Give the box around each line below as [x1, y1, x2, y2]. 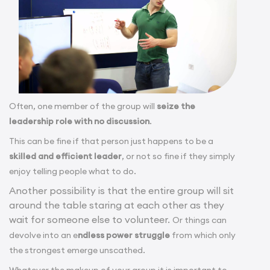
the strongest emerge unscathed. [9, 244, 145, 256]
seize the [157, 100, 195, 111]
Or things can [172, 214, 227, 225]
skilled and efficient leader [9, 150, 122, 162]
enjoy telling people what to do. [9, 165, 136, 177]
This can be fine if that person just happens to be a [9, 135, 213, 146]
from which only [170, 229, 236, 240]
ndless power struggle [78, 229, 170, 240]
